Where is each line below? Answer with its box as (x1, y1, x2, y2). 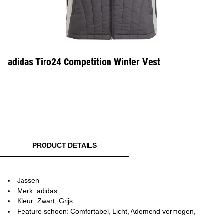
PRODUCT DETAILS (32, 141, 97, 149)
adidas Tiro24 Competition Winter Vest (8, 56, 160, 67)
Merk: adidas (17, 187, 57, 195)
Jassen (17, 176, 39, 184)
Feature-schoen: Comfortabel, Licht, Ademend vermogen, (17, 207, 196, 215)
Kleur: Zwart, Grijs (17, 197, 73, 205)
